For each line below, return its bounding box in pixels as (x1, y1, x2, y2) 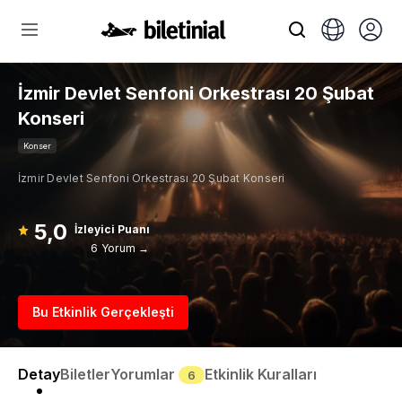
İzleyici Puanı (74, 223, 150, 236)
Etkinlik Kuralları (205, 365, 317, 383)
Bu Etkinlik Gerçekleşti (32, 304, 174, 319)
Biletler (60, 365, 110, 383)
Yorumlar (110, 365, 179, 383)
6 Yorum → (91, 241, 150, 255)
